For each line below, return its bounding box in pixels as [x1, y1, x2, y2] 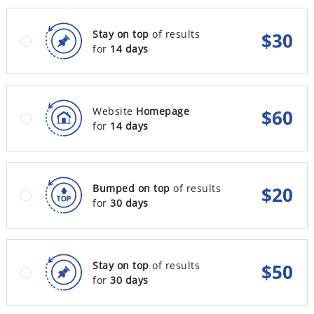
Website [93, 104, 136, 118]
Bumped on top [93, 181, 170, 195]
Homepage [136, 104, 189, 118]
